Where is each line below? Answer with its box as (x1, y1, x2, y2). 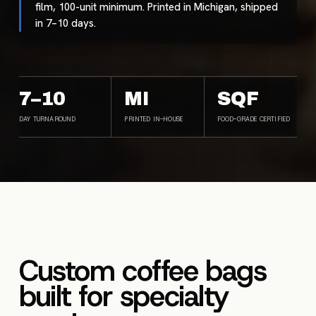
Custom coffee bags (19, 252, 267, 291)
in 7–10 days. (35, 16, 96, 31)
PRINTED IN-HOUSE (124, 115, 183, 124)
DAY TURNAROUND (19, 115, 76, 124)
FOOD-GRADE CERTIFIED (217, 115, 291, 124)
